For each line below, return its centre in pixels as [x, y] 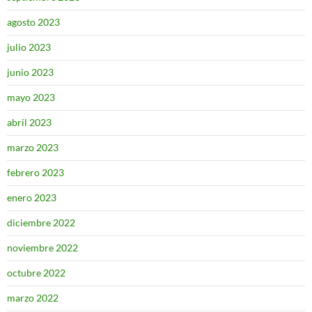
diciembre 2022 [41, 223]
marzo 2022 [33, 298]
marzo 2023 [33, 147]
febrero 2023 [36, 172]
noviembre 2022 [42, 248]
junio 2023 [30, 72]
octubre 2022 [36, 273]
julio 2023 [29, 47]
